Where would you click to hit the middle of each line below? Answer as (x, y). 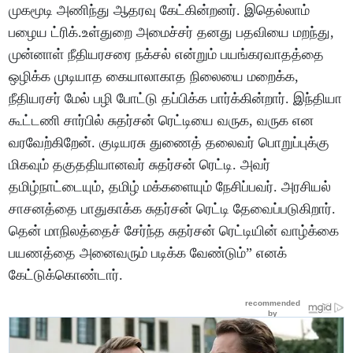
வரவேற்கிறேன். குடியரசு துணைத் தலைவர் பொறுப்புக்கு (169, 143)
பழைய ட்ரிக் (44, 33)
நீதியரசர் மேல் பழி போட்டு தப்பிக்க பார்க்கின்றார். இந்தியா (176, 99)
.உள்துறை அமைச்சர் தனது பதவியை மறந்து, (206, 33)
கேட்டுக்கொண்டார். (66, 275)
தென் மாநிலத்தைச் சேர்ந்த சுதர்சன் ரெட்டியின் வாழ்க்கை (174, 231)
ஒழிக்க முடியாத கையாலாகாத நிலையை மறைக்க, (154, 77)
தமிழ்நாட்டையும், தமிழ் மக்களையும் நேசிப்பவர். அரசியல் (170, 187)
